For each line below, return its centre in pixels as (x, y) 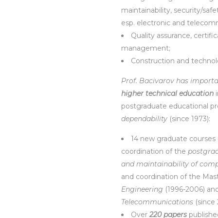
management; (146, 48)
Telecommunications (158, 202)
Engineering (143, 189)
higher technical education (167, 93)
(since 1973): (189, 119)
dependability (144, 119)
